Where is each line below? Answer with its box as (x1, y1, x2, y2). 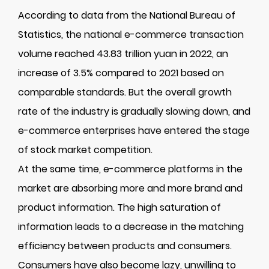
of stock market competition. (18, 143, 153, 157)
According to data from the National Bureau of (18, 8, 235, 22)
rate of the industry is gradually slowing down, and (18, 104, 250, 118)
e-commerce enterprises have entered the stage (18, 124, 250, 138)
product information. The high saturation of (18, 201, 221, 214)
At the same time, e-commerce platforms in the (18, 162, 243, 176)
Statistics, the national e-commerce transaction (18, 28, 244, 41)
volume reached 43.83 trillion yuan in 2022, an (18, 47, 228, 61)
